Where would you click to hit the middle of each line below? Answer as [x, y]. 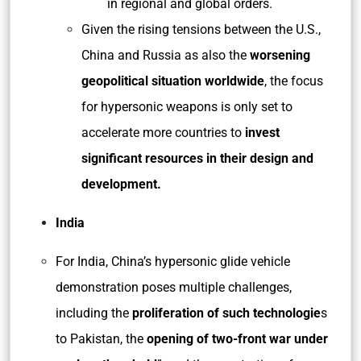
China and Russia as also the [166, 55]
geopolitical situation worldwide [173, 81]
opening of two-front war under [237, 339]
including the [94, 313]
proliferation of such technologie [226, 313]
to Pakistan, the [101, 339]
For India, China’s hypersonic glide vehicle [173, 261]
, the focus [294, 81]
